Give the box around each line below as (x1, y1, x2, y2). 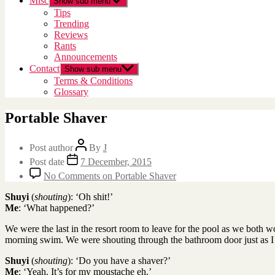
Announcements (54, 52, 117, 62)
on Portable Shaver (100, 170, 176, 181)
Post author (29, 142, 76, 153)
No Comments (44, 170, 100, 181)
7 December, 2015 (80, 156, 152, 167)
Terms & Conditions (54, 76, 133, 86)
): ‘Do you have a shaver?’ (68, 255, 171, 266)
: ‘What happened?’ (18, 202, 95, 213)
